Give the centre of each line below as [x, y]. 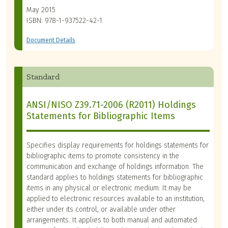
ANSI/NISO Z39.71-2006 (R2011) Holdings [111, 105]
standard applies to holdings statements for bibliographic [115, 178]
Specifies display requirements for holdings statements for [118, 146]
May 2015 [41, 10]
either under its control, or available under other [101, 210]
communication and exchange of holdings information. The [115, 167]
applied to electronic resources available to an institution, [116, 199]
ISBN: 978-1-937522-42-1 [64, 21]
